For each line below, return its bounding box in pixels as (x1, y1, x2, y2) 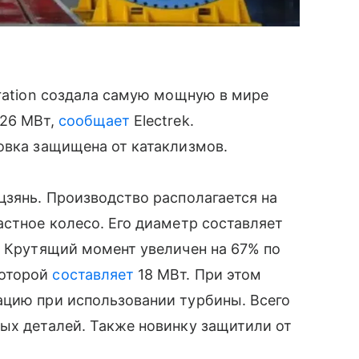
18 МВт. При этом (134, 265, 261, 283)
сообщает (58, 111, 131, 129)
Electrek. (130, 111, 194, 129)
